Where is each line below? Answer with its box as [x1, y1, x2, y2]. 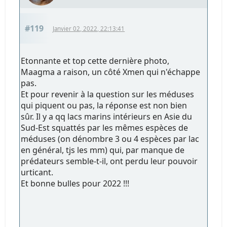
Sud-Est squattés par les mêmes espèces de [21, 122, 188, 133]
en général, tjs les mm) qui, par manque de [21, 144, 185, 156]
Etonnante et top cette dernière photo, [21, 55, 170, 66]
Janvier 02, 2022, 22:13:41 [53, 24, 125, 32]
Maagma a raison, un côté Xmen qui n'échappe [21, 66, 201, 78]
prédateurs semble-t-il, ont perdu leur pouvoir [21, 155, 198, 167]
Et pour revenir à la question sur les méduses [21, 88, 195, 100]
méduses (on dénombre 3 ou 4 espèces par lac [21, 133, 200, 144]
